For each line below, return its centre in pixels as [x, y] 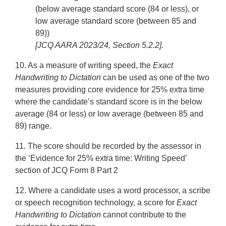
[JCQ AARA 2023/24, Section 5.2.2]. [100, 45]
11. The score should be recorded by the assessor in [108, 146]
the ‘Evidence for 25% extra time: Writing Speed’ [101, 158]
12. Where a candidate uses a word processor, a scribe [113, 190]
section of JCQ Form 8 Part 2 [67, 170]
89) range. [34, 126]
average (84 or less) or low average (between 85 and [109, 114]
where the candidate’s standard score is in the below [109, 101]
